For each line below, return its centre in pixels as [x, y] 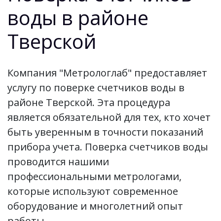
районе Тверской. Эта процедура [89, 102]
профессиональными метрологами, [94, 176]
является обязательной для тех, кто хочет [109, 117]
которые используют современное [93, 191]
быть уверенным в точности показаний [105, 132]
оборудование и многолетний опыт [95, 206]
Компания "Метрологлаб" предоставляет [107, 73]
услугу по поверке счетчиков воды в [96, 87]
